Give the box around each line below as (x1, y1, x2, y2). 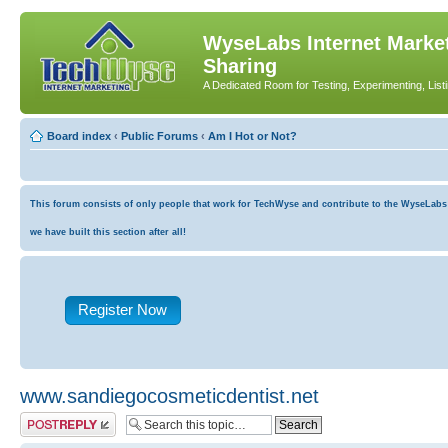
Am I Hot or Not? (208, 129, 297, 142)
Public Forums (121, 129, 198, 142)
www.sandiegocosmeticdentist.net (20, 384, 319, 407)
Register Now (78, 300, 168, 318)
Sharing (203, 55, 277, 77)
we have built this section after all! (30, 226, 186, 237)
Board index (47, 129, 111, 142)
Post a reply (20, 411, 78, 424)
